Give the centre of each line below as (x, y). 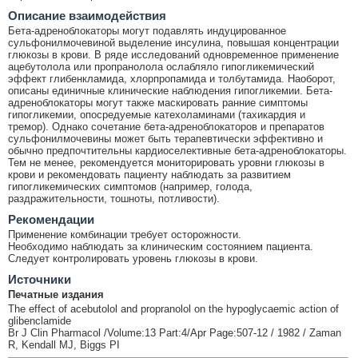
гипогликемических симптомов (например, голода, (130, 186)
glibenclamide (40, 320)
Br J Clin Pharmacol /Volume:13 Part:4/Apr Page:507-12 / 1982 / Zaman (175, 332)
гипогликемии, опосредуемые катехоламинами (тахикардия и (157, 114)
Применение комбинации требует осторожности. (125, 234)
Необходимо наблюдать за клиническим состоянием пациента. (161, 246)
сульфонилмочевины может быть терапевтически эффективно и (165, 138)
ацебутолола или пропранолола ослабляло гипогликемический (161, 66)
